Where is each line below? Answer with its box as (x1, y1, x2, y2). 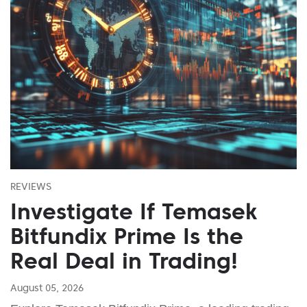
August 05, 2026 (10, 281, 84, 294)
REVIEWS (10, 180, 51, 193)
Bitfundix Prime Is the (10, 222, 243, 250)
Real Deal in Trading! (10, 247, 238, 275)
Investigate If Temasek (10, 197, 257, 225)
